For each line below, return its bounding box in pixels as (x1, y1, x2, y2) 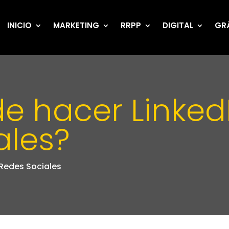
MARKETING (53, 20, 100, 31)
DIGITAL (163, 20, 194, 31)
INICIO (7, 20, 32, 31)
